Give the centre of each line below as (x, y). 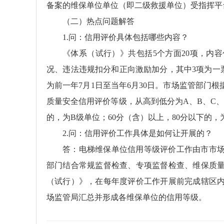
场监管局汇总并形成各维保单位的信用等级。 (126, 197)
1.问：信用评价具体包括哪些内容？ (125, 37)
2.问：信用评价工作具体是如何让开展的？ (137, 133)
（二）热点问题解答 (98, 21)
